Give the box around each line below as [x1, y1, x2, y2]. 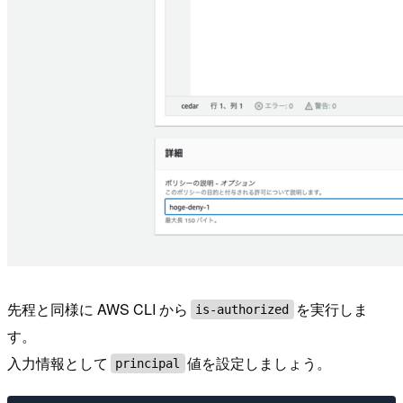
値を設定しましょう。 [187, 353, 332, 374]
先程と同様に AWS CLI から [7, 299, 188, 320]
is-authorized [195, 302, 290, 318]
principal [115, 356, 181, 372]
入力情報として [7, 353, 108, 374]
